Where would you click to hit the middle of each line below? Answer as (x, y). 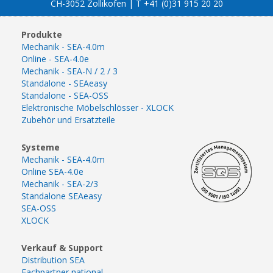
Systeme (41, 147)
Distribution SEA (53, 260)
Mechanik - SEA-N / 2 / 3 (69, 71)
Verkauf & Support (62, 247)
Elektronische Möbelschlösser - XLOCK (97, 107)
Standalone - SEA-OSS (65, 95)
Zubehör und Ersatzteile (68, 119)
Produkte (42, 34)
